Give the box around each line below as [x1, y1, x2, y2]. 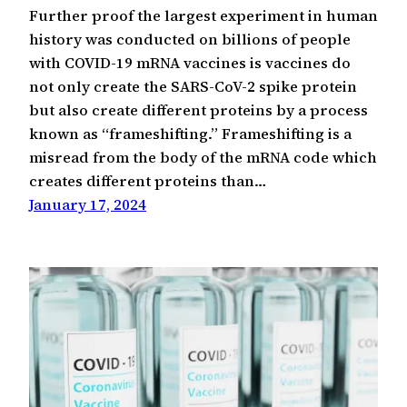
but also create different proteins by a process [29, 99, 368, 120]
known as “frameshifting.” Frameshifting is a [29, 123, 352, 144]
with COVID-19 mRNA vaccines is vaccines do [29, 52, 351, 73]
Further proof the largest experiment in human [29, 5, 378, 25]
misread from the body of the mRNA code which [29, 146, 377, 167]
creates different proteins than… [29, 170, 266, 191]
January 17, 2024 [29, 194, 146, 214]
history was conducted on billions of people [29, 28, 351, 49]
